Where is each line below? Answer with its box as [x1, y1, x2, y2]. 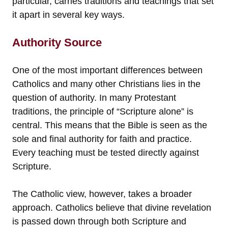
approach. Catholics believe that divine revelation [12, 202, 211, 213]
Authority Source [12, 36, 102, 49]
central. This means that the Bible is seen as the [12, 120, 207, 130]
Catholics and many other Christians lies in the [12, 78, 201, 89]
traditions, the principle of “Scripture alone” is [12, 106, 193, 117]
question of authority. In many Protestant [12, 92, 176, 103]
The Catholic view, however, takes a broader [12, 188, 192, 199]
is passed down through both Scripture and [12, 216, 186, 226]
